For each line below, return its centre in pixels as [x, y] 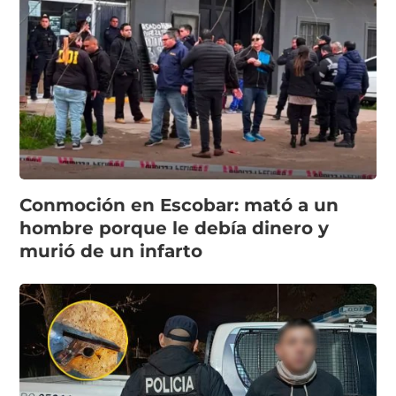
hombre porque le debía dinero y [175, 228]
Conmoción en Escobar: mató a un [179, 206]
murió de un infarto [111, 251]
